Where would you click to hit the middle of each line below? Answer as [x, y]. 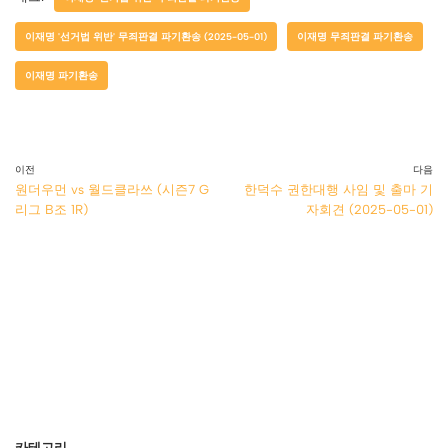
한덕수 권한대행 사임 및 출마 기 [338, 189]
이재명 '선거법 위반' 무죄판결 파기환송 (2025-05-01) [146, 36]
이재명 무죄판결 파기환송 [355, 36]
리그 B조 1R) [51, 209]
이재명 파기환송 [61, 75]
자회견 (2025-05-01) [369, 209]
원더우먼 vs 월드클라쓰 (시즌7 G [112, 189]
